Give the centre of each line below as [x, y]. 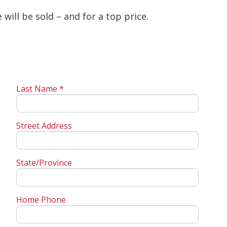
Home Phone [41, 200]
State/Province [44, 163]
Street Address [44, 126]
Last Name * [40, 89]
